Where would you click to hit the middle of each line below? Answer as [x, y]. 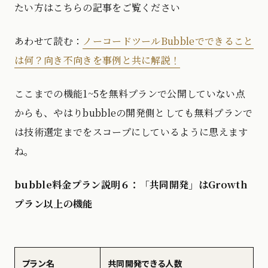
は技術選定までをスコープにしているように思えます [131, 132]
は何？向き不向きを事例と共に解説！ [98, 60]
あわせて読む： [49, 41]
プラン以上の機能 [54, 204]
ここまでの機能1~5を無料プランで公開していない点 [130, 94]
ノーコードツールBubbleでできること [168, 41]
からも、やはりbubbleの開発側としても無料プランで [134, 113]
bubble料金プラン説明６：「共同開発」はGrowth [131, 185]
